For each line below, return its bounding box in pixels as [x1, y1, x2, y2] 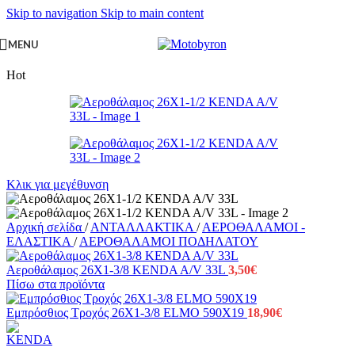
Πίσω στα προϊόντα [6, 277, 105, 291]
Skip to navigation [6, 6, 101, 20]
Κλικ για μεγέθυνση [6, 177, 109, 191]
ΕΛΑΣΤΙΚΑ [6, 235, 74, 248]
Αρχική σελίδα [6, 220, 85, 234]
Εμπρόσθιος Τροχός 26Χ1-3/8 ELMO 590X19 [6, 306, 247, 319]
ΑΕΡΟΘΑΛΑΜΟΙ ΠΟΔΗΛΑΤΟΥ [79, 235, 258, 248]
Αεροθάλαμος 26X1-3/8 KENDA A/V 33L [6, 263, 228, 277]
